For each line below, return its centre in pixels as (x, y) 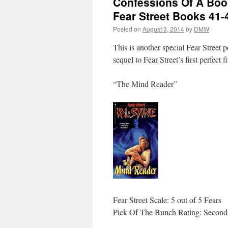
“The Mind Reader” (145, 84)
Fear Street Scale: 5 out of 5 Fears (167, 200)
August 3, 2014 (163, 29)
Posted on (127, 29)
